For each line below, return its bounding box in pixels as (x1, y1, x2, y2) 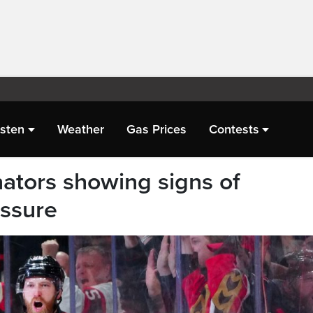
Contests (208, 121, 259, 137)
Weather (57, 121, 104, 137)
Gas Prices (126, 121, 187, 137)
